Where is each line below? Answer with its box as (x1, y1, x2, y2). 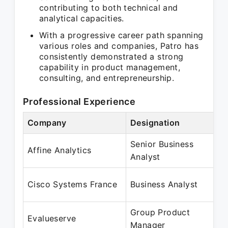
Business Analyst (130, 179, 198, 189)
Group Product (130, 207, 190, 217)
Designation (130, 118, 180, 128)
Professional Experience (23, 96, 136, 107)
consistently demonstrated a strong (39, 51, 184, 62)
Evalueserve (27, 213, 76, 223)
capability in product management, (39, 62, 181, 72)
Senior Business (130, 139, 194, 149)
